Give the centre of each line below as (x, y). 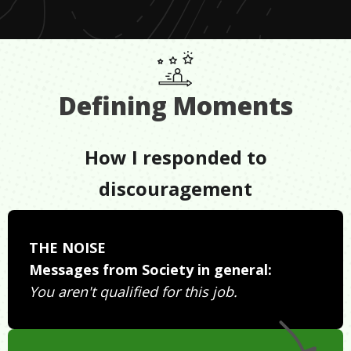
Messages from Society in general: (150, 269)
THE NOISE (67, 247)
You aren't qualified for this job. (133, 291)
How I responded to (175, 157)
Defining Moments (175, 105)
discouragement (175, 188)
